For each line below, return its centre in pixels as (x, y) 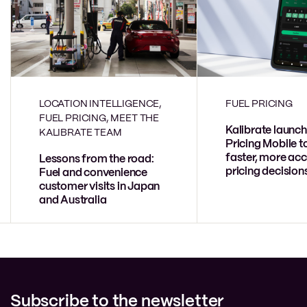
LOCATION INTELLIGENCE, (101, 105)
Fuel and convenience (94, 173)
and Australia (73, 201)
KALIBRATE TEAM (81, 133)
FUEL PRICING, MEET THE (99, 119)
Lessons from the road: (97, 160)
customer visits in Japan (100, 187)
